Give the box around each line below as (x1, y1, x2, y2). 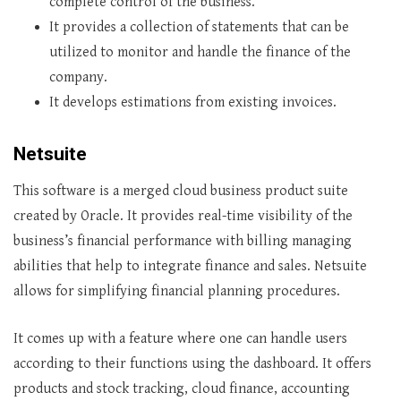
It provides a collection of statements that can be (49, 19, 349, 36)
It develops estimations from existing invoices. (49, 94, 337, 111)
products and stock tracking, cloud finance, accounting (13, 380, 350, 397)
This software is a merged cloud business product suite (13, 183, 348, 200)
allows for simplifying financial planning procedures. (13, 283, 340, 300)
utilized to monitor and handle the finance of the (49, 44, 351, 61)
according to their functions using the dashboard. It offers (13, 355, 371, 372)
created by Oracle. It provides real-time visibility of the (13, 208, 353, 225)
